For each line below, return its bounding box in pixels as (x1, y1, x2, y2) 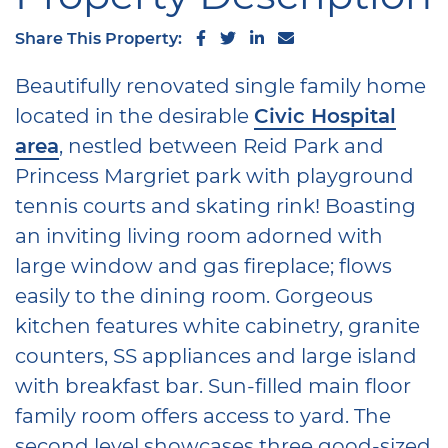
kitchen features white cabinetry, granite (15, 311, 420, 338)
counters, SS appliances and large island (15, 341, 417, 368)
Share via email (293, 25, 420, 47)
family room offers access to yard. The (15, 401, 391, 428)
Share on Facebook (205, 25, 362, 47)
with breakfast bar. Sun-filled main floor (15, 371, 411, 398)
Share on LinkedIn (263, 25, 413, 47)
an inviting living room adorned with (15, 221, 383, 248)
